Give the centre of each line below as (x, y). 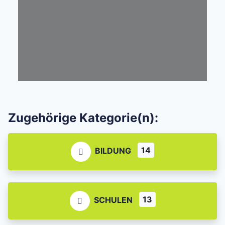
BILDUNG (113, 150)
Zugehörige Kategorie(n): (83, 118)
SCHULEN (113, 200)
